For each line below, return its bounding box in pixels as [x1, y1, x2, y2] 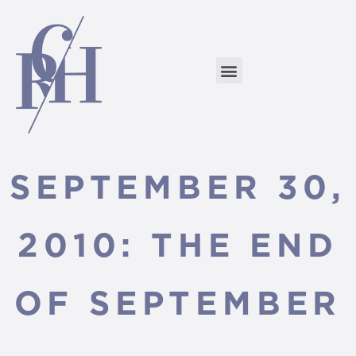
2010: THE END [17, 226, 339, 262]
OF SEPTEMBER [14, 284, 342, 320]
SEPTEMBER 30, [10, 168, 346, 204]
